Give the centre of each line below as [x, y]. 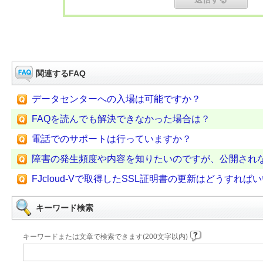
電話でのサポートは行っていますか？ [112, 139]
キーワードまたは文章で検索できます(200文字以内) [106, 237]
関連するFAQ [61, 73]
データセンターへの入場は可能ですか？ [116, 99]
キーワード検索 [65, 208]
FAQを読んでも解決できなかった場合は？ [121, 119]
